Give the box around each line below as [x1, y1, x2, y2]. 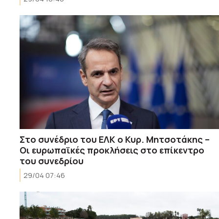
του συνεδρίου [20, 154, 84, 167]
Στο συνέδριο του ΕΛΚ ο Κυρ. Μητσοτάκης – [20, 133, 210, 145]
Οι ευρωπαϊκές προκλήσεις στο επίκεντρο [20, 144, 204, 156]
